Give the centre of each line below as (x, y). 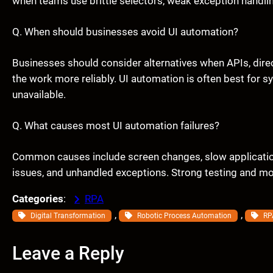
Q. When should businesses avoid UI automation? (125, 32)
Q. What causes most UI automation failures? (116, 126)
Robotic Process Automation (184, 216)
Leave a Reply (68, 253)
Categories (38, 199)
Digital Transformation (68, 216)
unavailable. (39, 95)
